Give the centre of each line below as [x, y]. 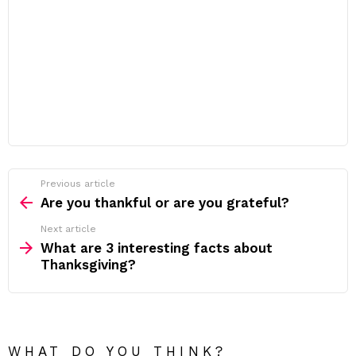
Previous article [78, 184]
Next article [68, 229]
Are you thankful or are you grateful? [165, 203]
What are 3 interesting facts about [157, 248]
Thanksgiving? [88, 265]
